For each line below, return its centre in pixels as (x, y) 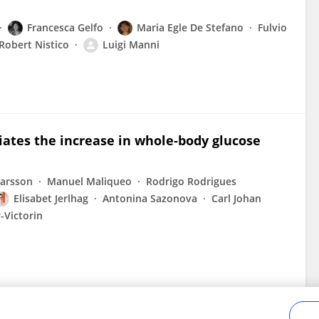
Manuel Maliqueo (89, 181)
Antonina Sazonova (150, 198)
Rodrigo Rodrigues (191, 181)
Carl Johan (236, 198)
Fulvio (272, 27)
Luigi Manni (131, 45)
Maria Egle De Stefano (190, 27)
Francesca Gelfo (65, 27)
